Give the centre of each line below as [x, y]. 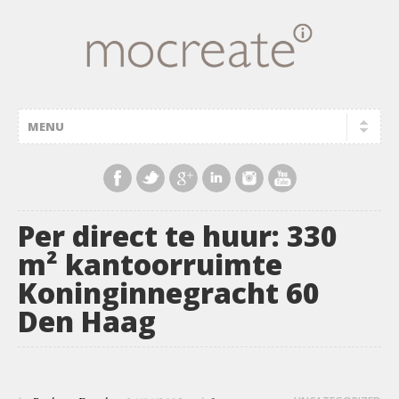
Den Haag [87, 321]
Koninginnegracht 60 [169, 293]
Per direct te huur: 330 [178, 236]
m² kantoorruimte [150, 264]
